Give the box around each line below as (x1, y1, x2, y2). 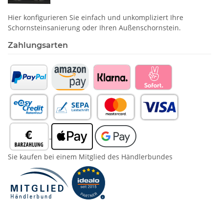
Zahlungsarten (8, 40, 68, 50)
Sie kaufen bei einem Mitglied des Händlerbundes (8, 152, 173, 161)
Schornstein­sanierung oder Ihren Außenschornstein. (8, 22, 181, 32)
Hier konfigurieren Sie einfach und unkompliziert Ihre (8, 12, 183, 22)
